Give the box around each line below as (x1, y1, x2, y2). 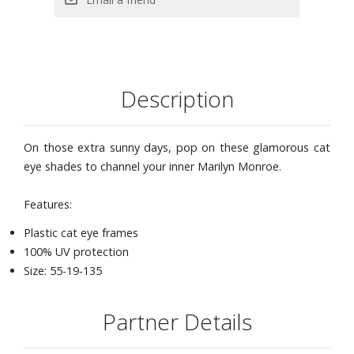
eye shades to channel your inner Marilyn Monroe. (24, 158, 281, 174)
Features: (24, 196, 72, 212)
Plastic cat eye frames (24, 224, 138, 240)
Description (120, 83, 234, 114)
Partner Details (102, 306, 252, 337)
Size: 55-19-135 (24, 262, 102, 278)
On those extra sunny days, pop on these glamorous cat (24, 139, 330, 155)
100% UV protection (24, 243, 129, 259)
